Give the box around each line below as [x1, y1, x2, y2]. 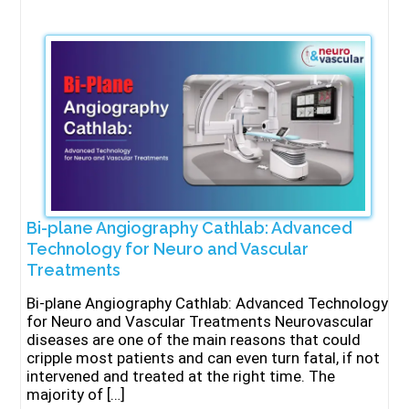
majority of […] [26, 385, 126, 404]
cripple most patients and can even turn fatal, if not [26, 349, 381, 367]
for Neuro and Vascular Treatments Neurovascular [26, 312, 374, 330]
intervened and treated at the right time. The [26, 367, 336, 385]
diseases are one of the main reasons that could [26, 330, 362, 349]
